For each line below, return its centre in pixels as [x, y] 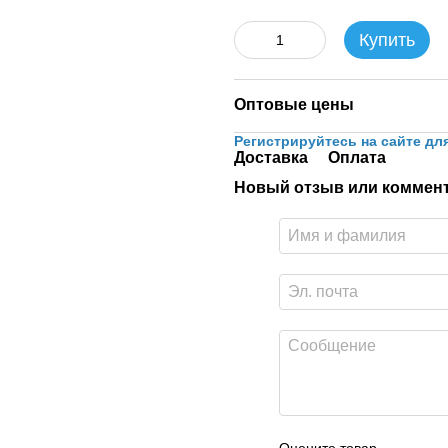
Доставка [271, 157]
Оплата [357, 157]
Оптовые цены [294, 104]
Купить [387, 40]
